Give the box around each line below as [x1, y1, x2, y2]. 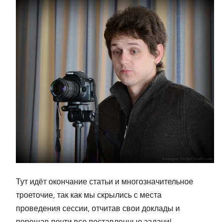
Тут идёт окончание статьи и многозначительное [16, 177, 193, 187]
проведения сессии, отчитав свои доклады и [16, 204, 180, 214]
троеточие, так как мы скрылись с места [16, 190, 162, 200]
